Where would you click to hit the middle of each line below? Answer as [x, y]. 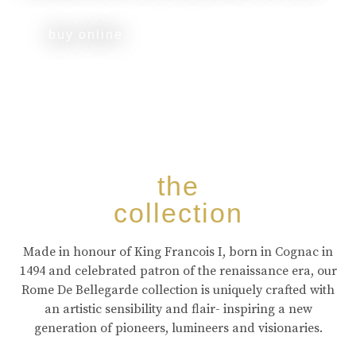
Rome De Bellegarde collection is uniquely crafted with [178, 290]
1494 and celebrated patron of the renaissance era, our [178, 271]
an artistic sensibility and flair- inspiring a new [178, 309]
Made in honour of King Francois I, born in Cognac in [178, 252]
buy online [86, 35]
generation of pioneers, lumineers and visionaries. [178, 328]
